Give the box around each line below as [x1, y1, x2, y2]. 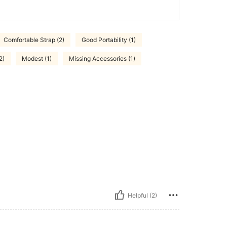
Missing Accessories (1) [69, 54, 135, 62]
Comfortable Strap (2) [4, 35, 64, 44]
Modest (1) [22, 54, 52, 62]
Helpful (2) [128, 191, 157, 199]
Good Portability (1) [82, 35, 136, 44]
